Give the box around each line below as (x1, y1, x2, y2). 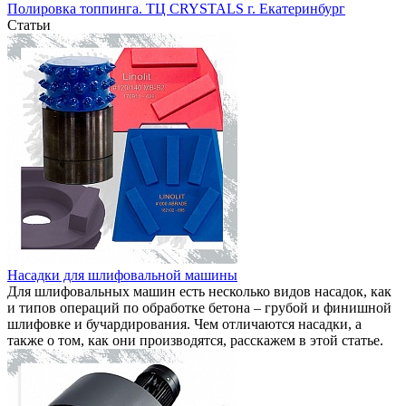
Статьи (7, 16, 51, 33)
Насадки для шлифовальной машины (7, 266, 237, 283)
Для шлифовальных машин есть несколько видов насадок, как (7, 283, 391, 299)
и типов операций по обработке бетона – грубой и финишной (7, 299, 391, 315)
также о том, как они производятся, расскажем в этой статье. (7, 332, 383, 348)
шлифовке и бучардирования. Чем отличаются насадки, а (7, 315, 362, 332)
